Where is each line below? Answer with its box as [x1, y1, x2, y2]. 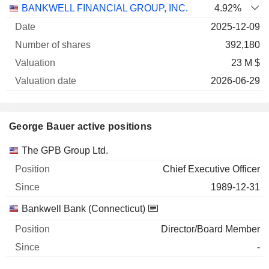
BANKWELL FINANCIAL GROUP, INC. [22, 3, 188, 13]
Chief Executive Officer [163, 164, 260, 174]
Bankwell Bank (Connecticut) [22, 204, 145, 214]
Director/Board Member [161, 224, 260, 234]
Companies [8, 145, 58, 155]
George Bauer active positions [9, 121, 153, 131]
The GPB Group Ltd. [22, 145, 108, 156]
